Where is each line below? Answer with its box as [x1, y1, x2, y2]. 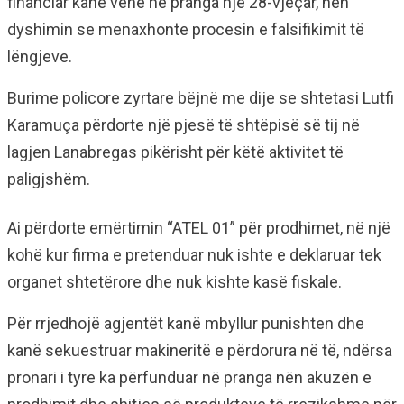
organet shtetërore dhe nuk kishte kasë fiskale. [7, 272, 342, 291]
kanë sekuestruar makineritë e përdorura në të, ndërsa [7, 341, 392, 360]
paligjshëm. [7, 170, 90, 188]
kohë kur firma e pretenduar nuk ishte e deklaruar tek [7, 245, 381, 264]
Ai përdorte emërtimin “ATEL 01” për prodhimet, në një [7, 218, 390, 237]
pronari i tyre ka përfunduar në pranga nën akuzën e [7, 368, 372, 387]
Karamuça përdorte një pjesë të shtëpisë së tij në [7, 115, 360, 134]
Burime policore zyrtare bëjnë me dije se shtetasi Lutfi [7, 88, 394, 107]
